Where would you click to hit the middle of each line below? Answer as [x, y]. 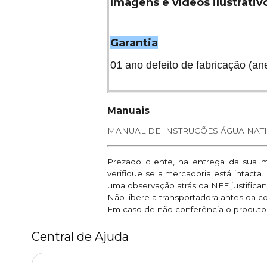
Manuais [128, 110]
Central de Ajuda [80, 237]
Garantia [134, 43]
